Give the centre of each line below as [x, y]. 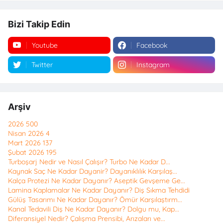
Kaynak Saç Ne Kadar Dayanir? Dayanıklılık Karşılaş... [93, 171]
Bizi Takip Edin [39, 24]
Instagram [153, 65]
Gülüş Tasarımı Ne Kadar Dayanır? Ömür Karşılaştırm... [95, 200]
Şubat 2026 [27, 153]
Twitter [42, 65]
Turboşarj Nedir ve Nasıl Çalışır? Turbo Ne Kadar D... [89, 162]
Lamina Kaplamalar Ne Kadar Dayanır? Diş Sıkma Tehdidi [99, 190]
